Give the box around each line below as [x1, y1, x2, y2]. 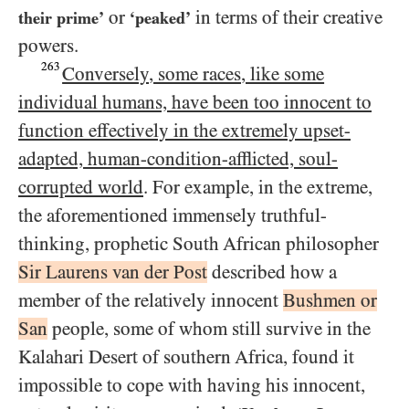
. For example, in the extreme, [143, 176, 372, 198]
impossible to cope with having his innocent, [18, 374, 365, 396]
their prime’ [18, 8, 104, 27]
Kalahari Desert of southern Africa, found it [18, 346, 354, 368]
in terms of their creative [191, 6, 383, 28]
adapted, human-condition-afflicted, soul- [18, 148, 338, 170]
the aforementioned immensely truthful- [18, 204, 327, 226]
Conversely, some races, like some [62, 63, 325, 85]
